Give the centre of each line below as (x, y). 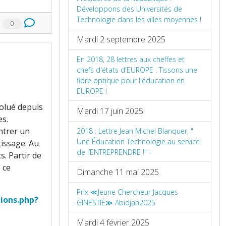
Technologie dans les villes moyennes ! (139, 20)
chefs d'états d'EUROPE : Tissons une (137, 70)
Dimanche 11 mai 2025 (118, 172)
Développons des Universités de (129, 9)
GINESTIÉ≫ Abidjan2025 (116, 203)
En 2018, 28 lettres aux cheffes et (131, 60)
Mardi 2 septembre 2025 (121, 40)
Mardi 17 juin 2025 (110, 111)
